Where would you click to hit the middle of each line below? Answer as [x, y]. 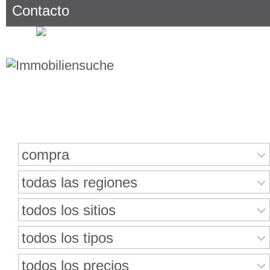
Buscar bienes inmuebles [145, 119]
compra [46, 155]
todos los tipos [67, 238]
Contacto [41, 11]
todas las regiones [80, 182]
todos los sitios [69, 210]
